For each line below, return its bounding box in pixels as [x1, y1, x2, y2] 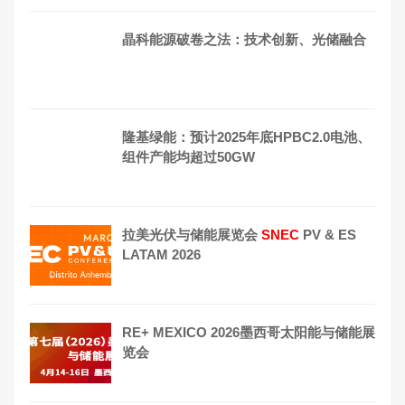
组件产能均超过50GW [122, 148, 255, 165]
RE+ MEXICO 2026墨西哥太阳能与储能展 [122, 324, 375, 340]
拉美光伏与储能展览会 [122, 226, 261, 242]
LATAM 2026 [122, 246, 201, 262]
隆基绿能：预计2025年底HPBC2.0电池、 [122, 128, 371, 145]
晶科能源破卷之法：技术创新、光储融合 [122, 31, 366, 47]
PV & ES [299, 226, 356, 242]
